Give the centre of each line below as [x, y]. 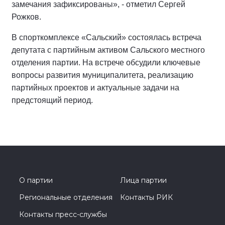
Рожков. [26, 17]
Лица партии [143, 180]
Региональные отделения [66, 197]
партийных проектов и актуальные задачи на [95, 88]
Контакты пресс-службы [63, 214]
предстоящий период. [52, 100]
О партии [36, 180]
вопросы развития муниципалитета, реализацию [102, 75]
